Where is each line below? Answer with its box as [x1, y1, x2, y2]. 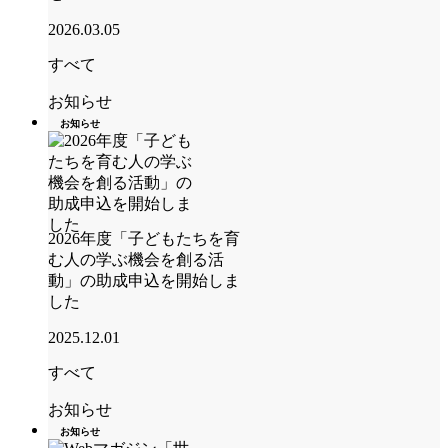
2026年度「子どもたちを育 [48, 229, 240, 247]
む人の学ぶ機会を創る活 [48, 250, 224, 268]
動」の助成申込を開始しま [48, 271, 240, 289]
